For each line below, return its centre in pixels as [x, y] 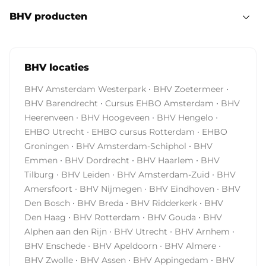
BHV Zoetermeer [190, 89]
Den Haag [46, 218]
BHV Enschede [56, 246]
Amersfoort [50, 189]
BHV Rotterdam [108, 218]
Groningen [48, 146]
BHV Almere [191, 246]
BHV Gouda [173, 218]
